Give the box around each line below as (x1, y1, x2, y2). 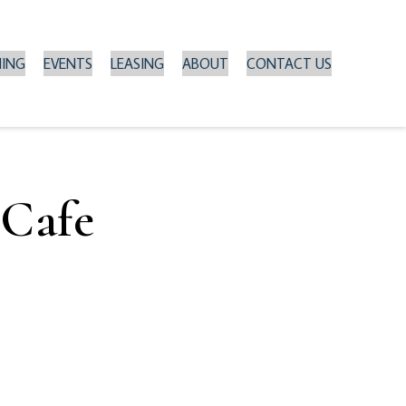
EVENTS (43, 54, 92, 72)
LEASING (111, 54, 164, 72)
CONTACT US (246, 54, 332, 72)
